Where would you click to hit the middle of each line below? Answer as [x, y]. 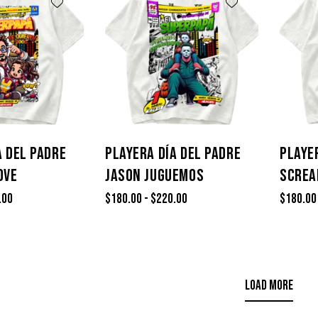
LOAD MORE [269, 285]
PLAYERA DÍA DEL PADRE [173, 153]
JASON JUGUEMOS [155, 175]
